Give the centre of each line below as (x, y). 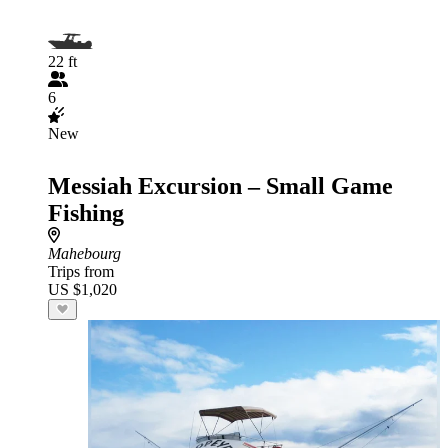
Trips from (81, 271)
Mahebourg (84, 253)
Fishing (86, 213)
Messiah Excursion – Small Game (220, 186)
